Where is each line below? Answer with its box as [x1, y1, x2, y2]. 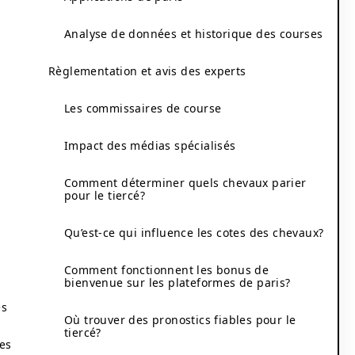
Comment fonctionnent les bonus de [64, 262, 269, 277]
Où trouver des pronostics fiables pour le [64, 312, 296, 327]
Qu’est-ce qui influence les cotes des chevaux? [64, 225, 324, 240]
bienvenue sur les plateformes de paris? [64, 275, 291, 290]
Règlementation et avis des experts [48, 63, 246, 78]
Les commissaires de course [64, 101, 222, 116]
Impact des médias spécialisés [64, 138, 236, 153]
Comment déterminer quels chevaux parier [64, 175, 307, 190]
